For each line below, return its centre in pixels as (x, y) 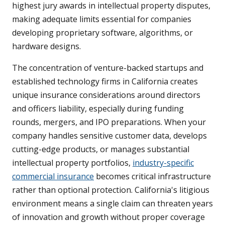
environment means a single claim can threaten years (113, 204)
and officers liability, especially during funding (98, 109)
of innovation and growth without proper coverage (108, 217)
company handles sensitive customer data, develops (109, 136)
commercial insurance (53, 177)
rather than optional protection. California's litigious (111, 190)
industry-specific (163, 163)
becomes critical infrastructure (152, 177)
